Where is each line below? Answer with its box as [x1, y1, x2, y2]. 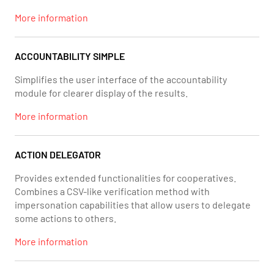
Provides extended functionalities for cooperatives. [15, 172, 236, 183]
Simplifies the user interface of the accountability [15, 73, 227, 85]
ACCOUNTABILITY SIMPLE [15, 50, 125, 62]
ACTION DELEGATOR [15, 149, 101, 160]
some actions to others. [15, 212, 116, 224]
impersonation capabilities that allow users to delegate [15, 199, 251, 210]
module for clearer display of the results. [15, 87, 188, 98]
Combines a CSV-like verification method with [15, 185, 210, 197]
